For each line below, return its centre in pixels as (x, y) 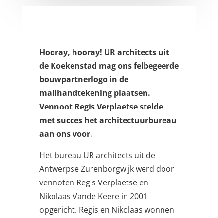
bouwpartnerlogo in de (84, 80)
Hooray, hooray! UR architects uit (104, 52)
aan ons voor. (66, 134)
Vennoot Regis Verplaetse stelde (101, 107)
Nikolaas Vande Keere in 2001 (93, 196)
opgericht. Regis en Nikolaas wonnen (107, 210)
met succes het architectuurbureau (108, 120)
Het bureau (61, 155)
